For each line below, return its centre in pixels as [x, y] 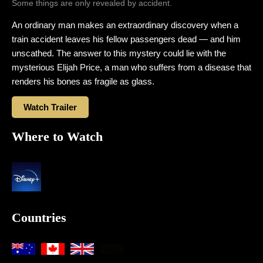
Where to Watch [57, 136]
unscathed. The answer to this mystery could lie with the [119, 53]
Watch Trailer [50, 107]
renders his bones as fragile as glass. [83, 81]
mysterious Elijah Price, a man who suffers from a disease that [131, 67]
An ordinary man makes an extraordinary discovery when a [125, 25]
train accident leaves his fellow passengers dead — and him [126, 39]
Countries [39, 218]
